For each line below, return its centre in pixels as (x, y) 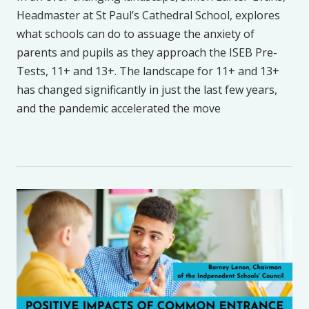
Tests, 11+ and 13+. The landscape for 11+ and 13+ (148, 71)
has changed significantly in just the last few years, (147, 90)
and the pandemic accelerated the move (119, 109)
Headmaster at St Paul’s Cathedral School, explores (148, 16)
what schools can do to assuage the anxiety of (136, 34)
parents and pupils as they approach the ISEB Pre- (147, 53)
